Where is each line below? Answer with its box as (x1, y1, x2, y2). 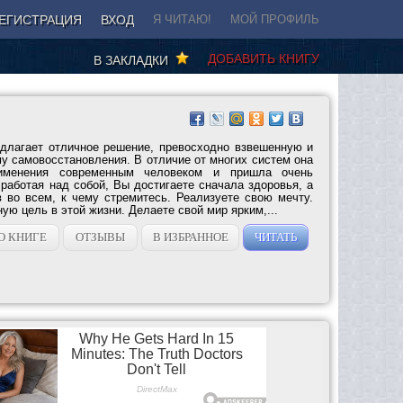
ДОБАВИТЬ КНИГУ (208, 50, 319, 66)
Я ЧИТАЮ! (153, 13, 211, 26)
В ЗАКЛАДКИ (94, 52, 175, 67)
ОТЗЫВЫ (76, 229, 126, 244)
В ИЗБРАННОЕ (152, 229, 228, 244)
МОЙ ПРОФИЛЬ (230, 13, 319, 26)
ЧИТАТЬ (255, 229, 298, 244)
